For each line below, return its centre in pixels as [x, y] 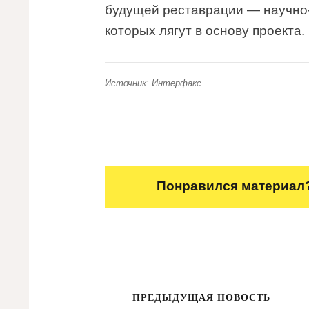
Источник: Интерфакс [153, 83]
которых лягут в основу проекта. [205, 31]
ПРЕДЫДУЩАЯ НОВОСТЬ [201, 298]
